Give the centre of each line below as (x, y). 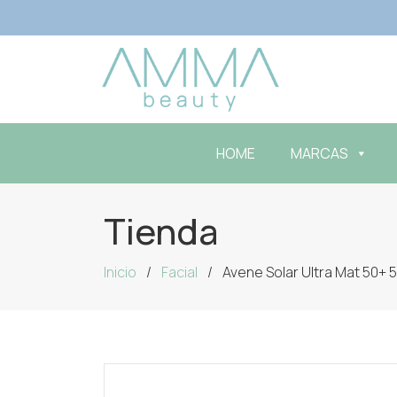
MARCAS (319, 153)
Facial (179, 272)
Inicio (120, 272)
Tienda (161, 231)
